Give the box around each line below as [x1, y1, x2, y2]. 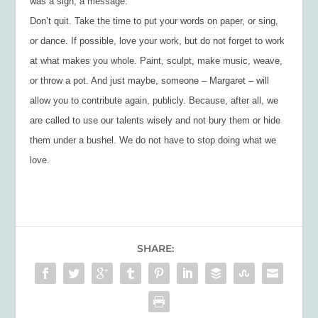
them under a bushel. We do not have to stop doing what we [30, 134, 277, 146]
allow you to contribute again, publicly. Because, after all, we [30, 94, 279, 106]
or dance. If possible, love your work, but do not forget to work [30, 35, 285, 46]
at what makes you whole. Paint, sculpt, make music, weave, [30, 55, 283, 66]
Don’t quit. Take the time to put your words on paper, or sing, [30, 15, 279, 26]
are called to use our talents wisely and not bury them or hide [30, 114, 281, 126]
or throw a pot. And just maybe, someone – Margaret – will [30, 75, 270, 86]
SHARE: [137, 241, 174, 255]
